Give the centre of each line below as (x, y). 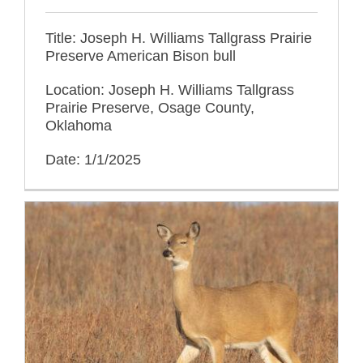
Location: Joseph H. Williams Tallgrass (170, 90)
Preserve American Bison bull (141, 56)
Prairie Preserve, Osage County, (150, 107)
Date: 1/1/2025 (93, 159)
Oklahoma (79, 125)
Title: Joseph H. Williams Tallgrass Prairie (179, 38)
